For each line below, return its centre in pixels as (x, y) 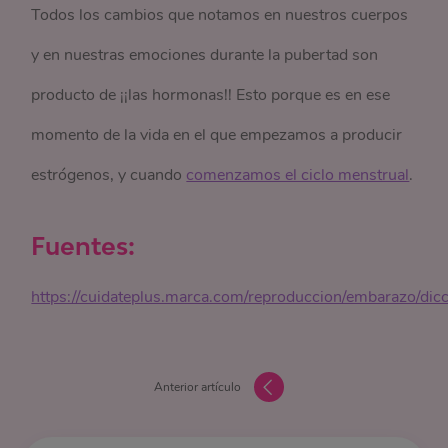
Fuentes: (83, 245)
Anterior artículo (197, 386)
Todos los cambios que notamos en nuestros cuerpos (220, 14)
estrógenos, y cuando (109, 174)
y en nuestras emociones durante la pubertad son (205, 54)
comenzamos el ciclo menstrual (298, 174)
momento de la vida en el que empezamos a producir (217, 134)
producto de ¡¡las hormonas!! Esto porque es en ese (211, 94)
